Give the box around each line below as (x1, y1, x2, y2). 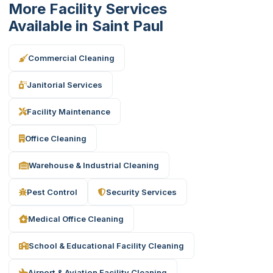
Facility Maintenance (27, 106, 110, 116)
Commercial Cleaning (28, 52, 115, 63)
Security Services (106, 186, 177, 197)
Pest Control (27, 186, 77, 197)
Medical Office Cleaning (28, 213, 124, 224)
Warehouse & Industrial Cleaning (29, 160, 159, 170)
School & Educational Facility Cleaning (29, 240, 184, 250)
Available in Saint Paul (9, 17, 163, 35)
